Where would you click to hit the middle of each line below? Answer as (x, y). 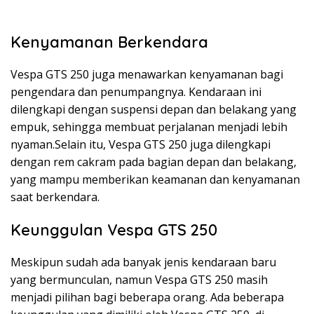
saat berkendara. (55, 197)
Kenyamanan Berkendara (109, 42)
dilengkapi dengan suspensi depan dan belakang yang (153, 109)
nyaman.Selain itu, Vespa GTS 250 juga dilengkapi (141, 144)
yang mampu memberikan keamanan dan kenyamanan (155, 179)
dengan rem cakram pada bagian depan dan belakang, (153, 162)
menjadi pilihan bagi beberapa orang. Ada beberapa (147, 297)
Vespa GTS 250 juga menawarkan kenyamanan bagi (147, 74)
